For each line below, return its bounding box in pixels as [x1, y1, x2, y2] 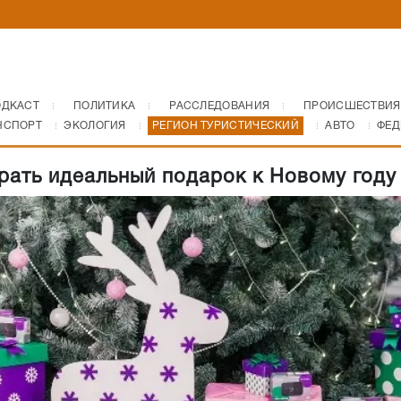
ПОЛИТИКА [73, 101, 136, 111]
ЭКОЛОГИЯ [64, 121, 126, 131]
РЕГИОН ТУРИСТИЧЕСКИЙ [152, 121, 300, 131]
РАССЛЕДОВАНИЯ [169, 101, 270, 111]
